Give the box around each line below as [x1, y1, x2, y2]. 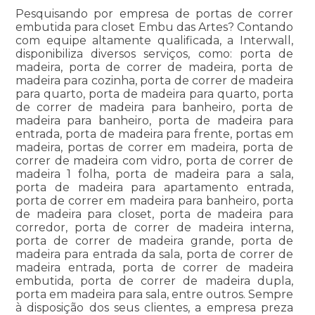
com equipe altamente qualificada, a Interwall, [15, 34, 294, 48]
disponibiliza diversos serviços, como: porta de [15, 47, 294, 61]
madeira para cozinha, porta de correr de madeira [15, 74, 294, 88]
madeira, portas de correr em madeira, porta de [15, 141, 294, 155]
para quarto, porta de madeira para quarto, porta [15, 87, 294, 101]
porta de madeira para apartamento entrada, [15, 181, 294, 195]
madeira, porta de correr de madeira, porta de [15, 60, 294, 75]
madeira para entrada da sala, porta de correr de [15, 247, 294, 262]
